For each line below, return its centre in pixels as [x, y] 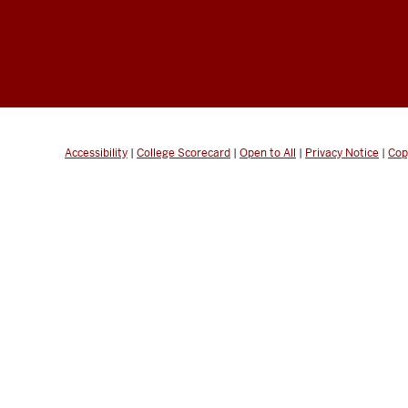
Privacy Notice [342, 153]
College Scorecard [184, 153]
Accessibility [96, 153]
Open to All [268, 153]
